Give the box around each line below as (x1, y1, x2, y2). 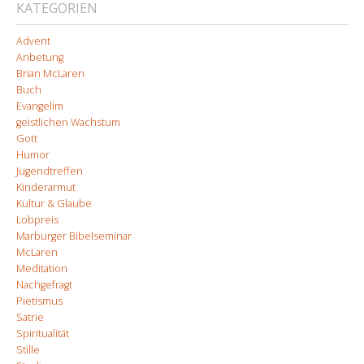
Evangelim (16, 99, 63, 113)
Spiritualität (16, 327, 69, 340)
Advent (16, 34, 50, 48)
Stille (16, 343, 40, 357)
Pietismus (16, 294, 63, 308)
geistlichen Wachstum (16, 115, 120, 129)
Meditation (16, 262, 67, 275)
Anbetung (16, 50, 63, 64)
